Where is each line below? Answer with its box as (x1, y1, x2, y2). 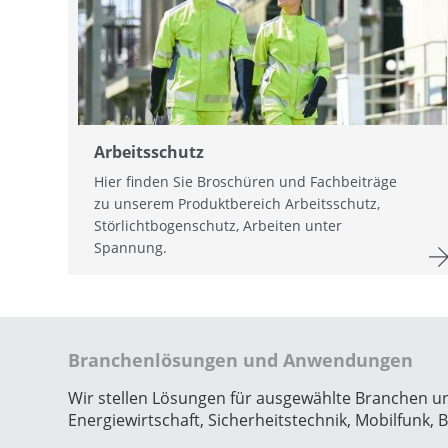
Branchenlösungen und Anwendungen (68, 347, 413, 372)
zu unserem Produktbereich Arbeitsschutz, (94, 193, 380, 213)
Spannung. (94, 237, 167, 257)
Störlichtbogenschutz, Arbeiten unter (94, 215, 342, 235)
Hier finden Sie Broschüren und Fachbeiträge (94, 171, 397, 191)
